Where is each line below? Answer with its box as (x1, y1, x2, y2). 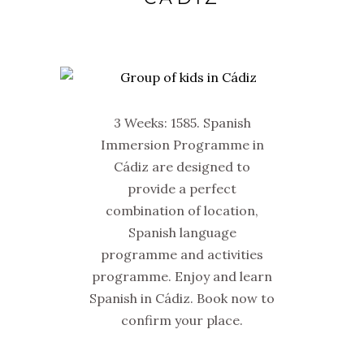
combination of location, (106, 202, 258, 219)
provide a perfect (128, 180, 236, 197)
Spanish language (128, 224, 236, 240)
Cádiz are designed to (114, 158, 250, 175)
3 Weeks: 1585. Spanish (113, 115, 251, 131)
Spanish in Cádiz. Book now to (89, 290, 275, 306)
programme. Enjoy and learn (92, 268, 272, 284)
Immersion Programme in (100, 136, 264, 153)
